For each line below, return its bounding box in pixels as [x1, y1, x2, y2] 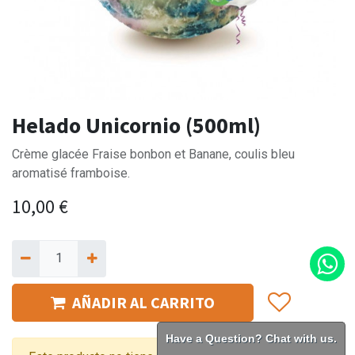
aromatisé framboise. [12, 166, 130, 181]
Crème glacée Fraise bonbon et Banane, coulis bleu [12, 147, 295, 162]
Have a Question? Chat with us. [166, 332, 337, 345]
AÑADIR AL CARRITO [72, 292, 215, 312]
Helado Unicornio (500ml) [12, 111, 261, 140]
